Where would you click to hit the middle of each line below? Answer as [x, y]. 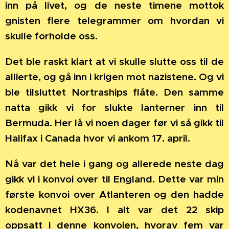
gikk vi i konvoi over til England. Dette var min [114, 179]
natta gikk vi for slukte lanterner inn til [114, 107]
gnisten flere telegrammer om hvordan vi [114, 20]
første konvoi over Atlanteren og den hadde [114, 194]
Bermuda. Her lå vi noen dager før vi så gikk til [114, 122]
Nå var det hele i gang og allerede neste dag [114, 163]
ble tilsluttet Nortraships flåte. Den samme [114, 92]
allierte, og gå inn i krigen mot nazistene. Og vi [114, 76]
